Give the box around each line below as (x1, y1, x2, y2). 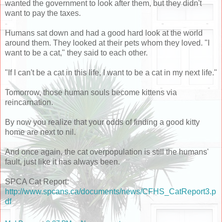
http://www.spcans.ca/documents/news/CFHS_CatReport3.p (5, 187, 216, 196)
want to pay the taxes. (5, 9, 81, 18)
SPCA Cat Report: (5, 177, 69, 186)
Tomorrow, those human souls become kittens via (5, 88, 177, 97)
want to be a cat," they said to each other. (5, 49, 148, 57)
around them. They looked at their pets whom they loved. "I (5, 39, 210, 48)
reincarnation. (5, 98, 53, 107)
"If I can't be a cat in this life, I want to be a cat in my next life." (5, 68, 217, 77)
